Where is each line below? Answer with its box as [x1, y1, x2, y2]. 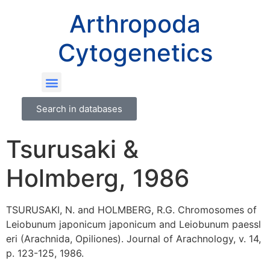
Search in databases [36, 103, 122, 115]
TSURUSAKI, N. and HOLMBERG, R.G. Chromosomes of [6, 204, 257, 216]
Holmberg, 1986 [6, 163, 189, 193]
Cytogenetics [57, 38, 213, 67]
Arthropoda [69, 9, 201, 39]
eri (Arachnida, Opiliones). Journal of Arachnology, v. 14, [6, 233, 261, 245]
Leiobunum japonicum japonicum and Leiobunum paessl [6, 218, 261, 230]
